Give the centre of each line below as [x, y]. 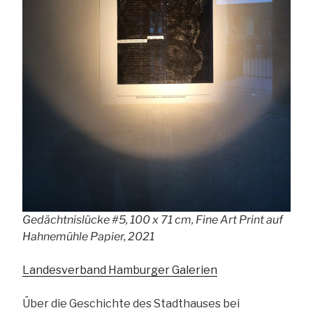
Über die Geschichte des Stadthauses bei [131, 304]
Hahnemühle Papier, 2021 [88, 237]
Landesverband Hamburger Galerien [120, 270]
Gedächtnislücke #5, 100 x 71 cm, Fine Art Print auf [153, 220]
